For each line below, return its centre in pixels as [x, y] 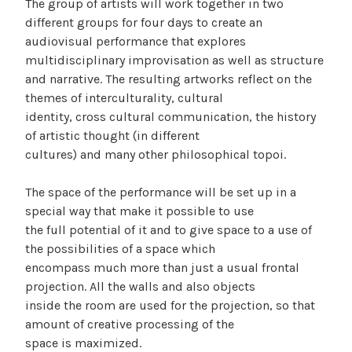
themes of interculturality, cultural [124, 98]
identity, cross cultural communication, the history [170, 117]
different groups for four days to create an [144, 23]
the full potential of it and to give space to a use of [169, 230]
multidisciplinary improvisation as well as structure [174, 60]
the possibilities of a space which [120, 249]
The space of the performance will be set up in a [161, 192]
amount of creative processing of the [130, 324]
